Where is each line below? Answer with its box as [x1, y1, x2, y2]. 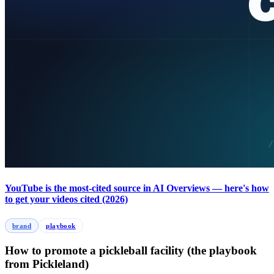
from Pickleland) [5, 257, 89, 271]
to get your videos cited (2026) [5, 194, 128, 205]
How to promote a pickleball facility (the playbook [5, 244, 257, 257]
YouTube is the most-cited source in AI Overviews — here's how [5, 183, 269, 194]
